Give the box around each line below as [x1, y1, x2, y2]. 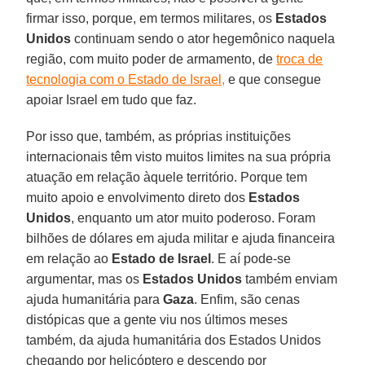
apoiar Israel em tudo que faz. [26, 92, 197, 107]
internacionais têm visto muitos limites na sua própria [26, 149, 332, 164]
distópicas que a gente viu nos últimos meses [26, 312, 288, 327]
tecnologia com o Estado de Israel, [26, 72, 226, 86]
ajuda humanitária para [26, 292, 164, 306]
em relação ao [26, 251, 112, 266]
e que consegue [225, 72, 322, 86]
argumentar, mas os [26, 271, 143, 286]
